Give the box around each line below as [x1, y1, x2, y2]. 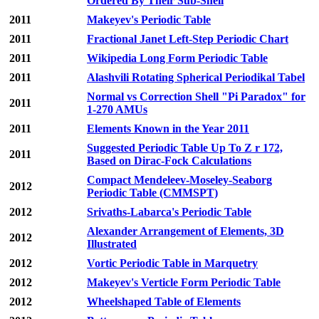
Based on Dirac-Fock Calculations [87, 155, 251, 167]
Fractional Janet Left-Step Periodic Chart [87, 33, 288, 46]
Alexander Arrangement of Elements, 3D [87, 225, 284, 238]
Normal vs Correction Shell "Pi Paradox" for [87, 90, 305, 103]
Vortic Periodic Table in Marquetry [87, 257, 258, 270]
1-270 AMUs [87, 103, 147, 116]
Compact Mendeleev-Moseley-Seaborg [87, 174, 272, 187]
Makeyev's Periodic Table [87, 14, 211, 26]
